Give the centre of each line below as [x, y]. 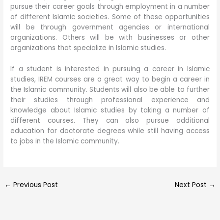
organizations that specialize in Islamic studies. [88, 48]
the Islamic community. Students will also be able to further [110, 89]
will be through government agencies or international [110, 27]
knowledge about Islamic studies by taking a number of [110, 110]
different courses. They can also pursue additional [110, 120]
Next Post [192, 185]
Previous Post [35, 185]
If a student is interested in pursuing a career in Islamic [110, 69]
